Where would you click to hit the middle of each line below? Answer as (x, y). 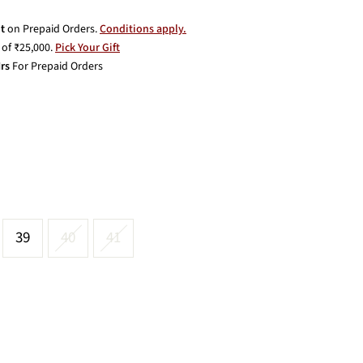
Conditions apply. (143, 29)
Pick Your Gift (88, 48)
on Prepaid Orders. (52, 29)
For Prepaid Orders (56, 66)
